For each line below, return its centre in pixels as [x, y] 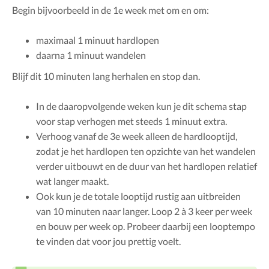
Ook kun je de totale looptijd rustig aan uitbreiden [138, 196]
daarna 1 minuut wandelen [91, 55]
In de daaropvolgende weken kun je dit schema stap [141, 106]
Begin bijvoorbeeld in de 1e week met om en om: [110, 10]
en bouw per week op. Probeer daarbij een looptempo [146, 226]
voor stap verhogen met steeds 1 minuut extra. [131, 121]
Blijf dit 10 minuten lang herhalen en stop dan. [106, 76]
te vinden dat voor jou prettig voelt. [108, 241]
